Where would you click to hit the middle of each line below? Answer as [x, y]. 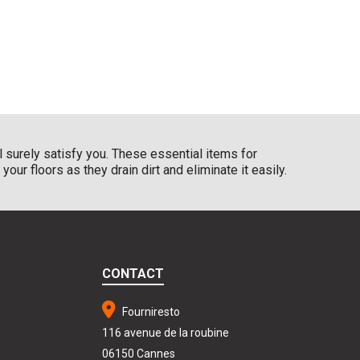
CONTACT [133, 273]
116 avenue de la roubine [166, 332]
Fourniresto [150, 311]
